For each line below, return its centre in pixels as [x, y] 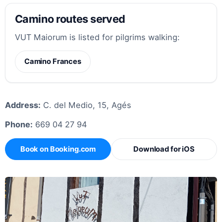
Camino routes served [70, 19]
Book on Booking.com [58, 149]
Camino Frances [53, 62]
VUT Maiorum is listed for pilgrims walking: [98, 37]
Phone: [19, 125]
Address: [23, 105]
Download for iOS [164, 149]
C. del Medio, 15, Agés [86, 105]
